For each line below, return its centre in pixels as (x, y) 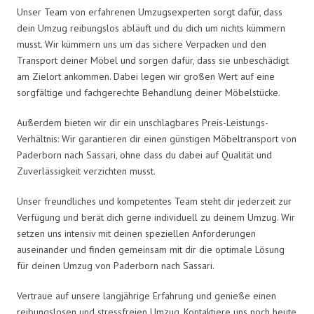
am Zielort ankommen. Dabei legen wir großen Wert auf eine (146, 76)
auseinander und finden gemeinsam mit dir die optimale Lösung (151, 249)
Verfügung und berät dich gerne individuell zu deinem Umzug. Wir (156, 217)
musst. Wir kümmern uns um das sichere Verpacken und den (142, 44)
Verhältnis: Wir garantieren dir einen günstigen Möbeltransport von (157, 138)
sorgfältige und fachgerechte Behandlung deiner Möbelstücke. (149, 92)
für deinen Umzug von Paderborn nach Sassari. (116, 265)
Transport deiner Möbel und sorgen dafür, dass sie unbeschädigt (153, 60)
